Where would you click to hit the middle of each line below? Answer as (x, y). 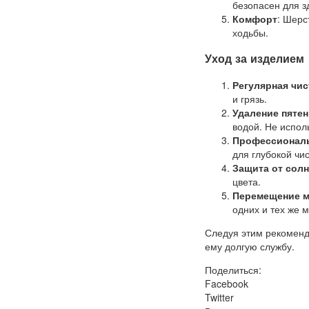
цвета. (247, 181)
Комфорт (255, 19)
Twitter (219, 297)
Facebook (227, 283)
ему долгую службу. (250, 246)
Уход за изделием (255, 59)
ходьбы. (250, 32)
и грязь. (250, 98)
